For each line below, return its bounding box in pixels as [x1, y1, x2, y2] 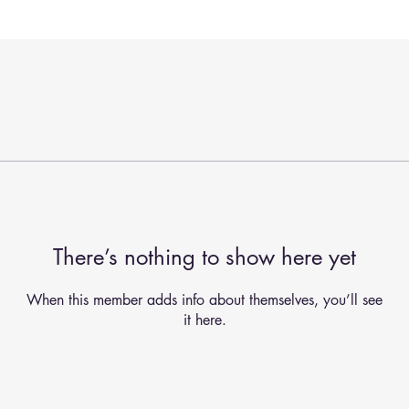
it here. [183, 310, 226, 330]
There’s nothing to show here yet [53, 243, 356, 271]
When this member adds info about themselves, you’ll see [26, 290, 383, 309]
